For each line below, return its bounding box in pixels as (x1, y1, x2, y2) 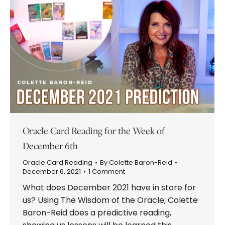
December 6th (23, 139, 78, 152)
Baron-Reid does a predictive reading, (23, 206, 171, 218)
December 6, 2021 (23, 166, 81, 176)
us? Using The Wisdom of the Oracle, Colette (23, 194, 198, 206)
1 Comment (88, 166, 125, 176)
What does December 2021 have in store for (23, 181, 196, 193)
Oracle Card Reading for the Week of (23, 124, 165, 137)
